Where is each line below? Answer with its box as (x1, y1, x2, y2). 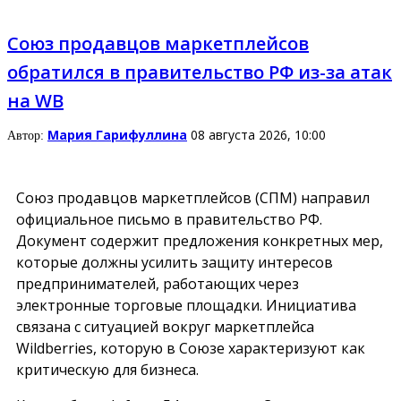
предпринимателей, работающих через (16, 273, 299, 294)
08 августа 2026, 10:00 (191, 126, 326, 144)
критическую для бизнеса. (16, 359, 199, 380)
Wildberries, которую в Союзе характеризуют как (16, 337, 365, 358)
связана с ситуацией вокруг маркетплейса (16, 316, 314, 337)
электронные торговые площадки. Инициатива (16, 294, 356, 315)
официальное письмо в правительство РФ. (16, 209, 322, 229)
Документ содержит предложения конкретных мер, (16, 230, 383, 251)
